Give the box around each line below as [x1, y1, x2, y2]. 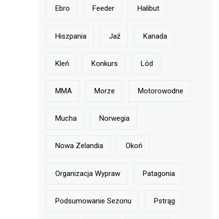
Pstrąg [154, 196, 175, 205]
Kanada [143, 31, 167, 41]
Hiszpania [55, 31, 87, 41]
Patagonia [143, 169, 175, 178]
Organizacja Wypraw [55, 169, 120, 178]
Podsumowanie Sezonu [55, 196, 131, 205]
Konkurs [91, 59, 118, 68]
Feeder [92, 4, 115, 13]
